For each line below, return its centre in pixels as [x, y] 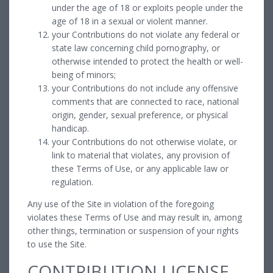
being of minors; [84, 74]
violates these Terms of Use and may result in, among [135, 217]
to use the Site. [57, 244]
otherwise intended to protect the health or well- [147, 61]
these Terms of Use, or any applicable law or [140, 168]
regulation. [73, 182]
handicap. [70, 128]
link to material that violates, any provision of [141, 155]
